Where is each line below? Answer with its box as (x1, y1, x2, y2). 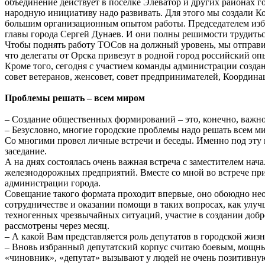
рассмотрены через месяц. (5, 220, 109, 231)
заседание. (5, 146, 47, 156)
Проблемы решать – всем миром (5, 92, 145, 103)
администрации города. (5, 177, 101, 188)
